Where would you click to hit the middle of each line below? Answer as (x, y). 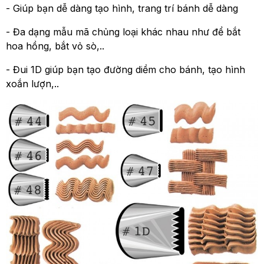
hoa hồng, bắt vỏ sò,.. (55, 46)
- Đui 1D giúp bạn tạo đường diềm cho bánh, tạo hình (126, 70)
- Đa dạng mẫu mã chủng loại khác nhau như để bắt (123, 32)
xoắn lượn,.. (32, 84)
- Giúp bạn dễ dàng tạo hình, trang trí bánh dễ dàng (122, 8)
